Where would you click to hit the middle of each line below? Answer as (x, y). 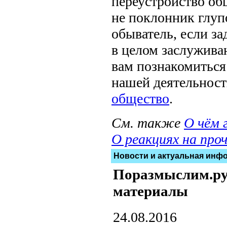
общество (140, 99)
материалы (150, 191)
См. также (148, 123)
